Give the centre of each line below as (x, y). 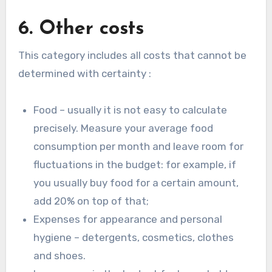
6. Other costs (81, 29)
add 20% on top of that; (91, 201)
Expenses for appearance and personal (128, 219)
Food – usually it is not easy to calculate (131, 110)
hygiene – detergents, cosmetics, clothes (134, 237)
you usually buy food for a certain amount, (136, 182)
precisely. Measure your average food (124, 128)
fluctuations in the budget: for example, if (135, 164)
